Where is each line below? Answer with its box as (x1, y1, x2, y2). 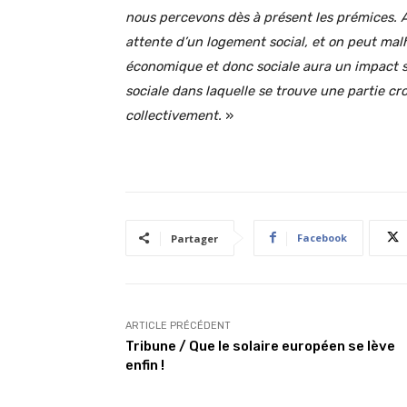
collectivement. (125, 106, 225, 124)
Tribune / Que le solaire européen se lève (125, 337, 395, 354)
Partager (171, 231, 218, 245)
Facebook (297, 230, 347, 244)
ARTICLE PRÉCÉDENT (125, 319, 231, 332)
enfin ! (125, 356, 164, 373)
